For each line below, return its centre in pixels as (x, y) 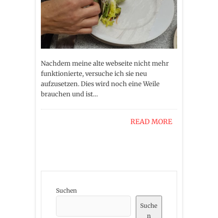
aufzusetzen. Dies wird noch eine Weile (100, 84)
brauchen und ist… (69, 94)
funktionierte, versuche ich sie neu (94, 73)
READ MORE (151, 121)
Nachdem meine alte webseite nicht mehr (105, 63)
